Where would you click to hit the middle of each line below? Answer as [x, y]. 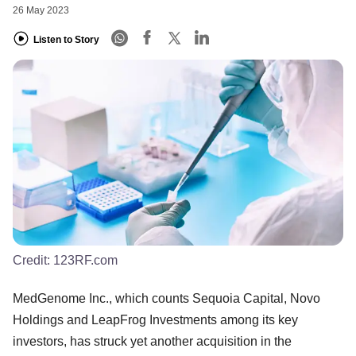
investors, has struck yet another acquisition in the [152, 341]
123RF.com [85, 260]
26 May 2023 [41, 11]
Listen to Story [66, 39]
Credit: [33, 260]
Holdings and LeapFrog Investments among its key [155, 319]
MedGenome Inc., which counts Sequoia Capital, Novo [166, 298]
